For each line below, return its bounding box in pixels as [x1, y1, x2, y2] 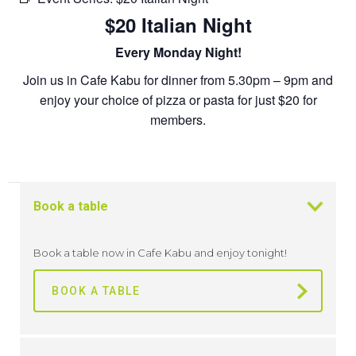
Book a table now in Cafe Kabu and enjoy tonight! [33, 246, 287, 260]
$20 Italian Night [104, 10, 252, 38]
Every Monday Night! [114, 42, 242, 61]
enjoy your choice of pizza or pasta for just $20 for [39, 90, 317, 109]
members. [150, 110, 206, 129]
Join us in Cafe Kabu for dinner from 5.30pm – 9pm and [23, 70, 333, 89]
